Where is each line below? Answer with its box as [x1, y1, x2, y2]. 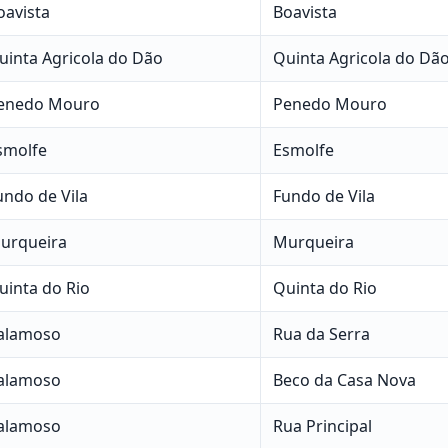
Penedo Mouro [272, 92, 387, 115]
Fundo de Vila [272, 184, 375, 207]
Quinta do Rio [272, 276, 377, 299]
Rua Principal [272, 414, 372, 437]
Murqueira [272, 230, 354, 253]
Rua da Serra [272, 322, 370, 345]
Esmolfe [272, 138, 334, 161]
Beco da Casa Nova [272, 368, 416, 391]
